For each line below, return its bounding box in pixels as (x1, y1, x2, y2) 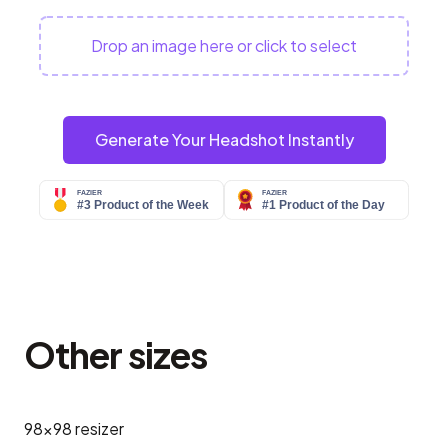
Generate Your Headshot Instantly (94, 129, 354, 151)
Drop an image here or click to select (91, 35, 357, 57)
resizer (75, 417, 124, 439)
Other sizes (24, 331, 208, 377)
